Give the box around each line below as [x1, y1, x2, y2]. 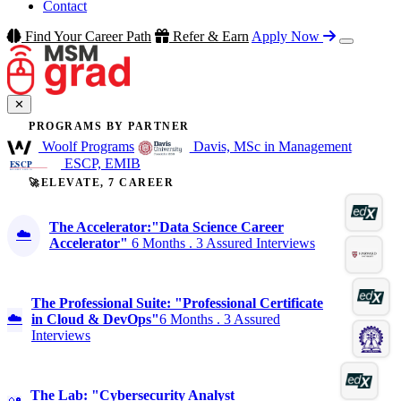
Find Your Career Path [21, 28, 151, 44]
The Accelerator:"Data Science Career [49, 219, 284, 235]
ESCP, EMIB [61, 155, 141, 171]
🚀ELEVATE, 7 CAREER [29, 177, 174, 189]
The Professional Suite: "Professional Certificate [31, 295, 323, 311]
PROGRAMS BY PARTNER [29, 120, 190, 132]
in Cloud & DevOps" [31, 311, 159, 328]
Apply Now [252, 28, 323, 44]
